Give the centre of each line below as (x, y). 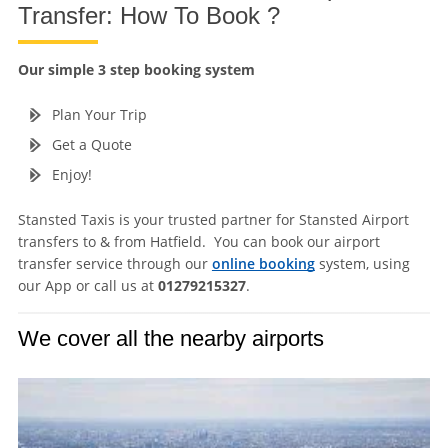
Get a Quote (91, 145)
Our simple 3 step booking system (136, 70)
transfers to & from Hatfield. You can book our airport (198, 242)
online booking (263, 264)
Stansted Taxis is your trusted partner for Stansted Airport (213, 220)
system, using (362, 264)
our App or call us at (87, 286)
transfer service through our (114, 264)
